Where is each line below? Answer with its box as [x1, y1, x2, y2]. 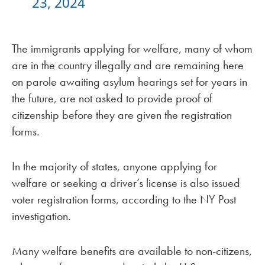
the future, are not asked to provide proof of [12, 91, 212, 106]
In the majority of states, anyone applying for [12, 159, 217, 174]
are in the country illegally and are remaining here [12, 57, 244, 73]
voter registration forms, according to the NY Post [12, 192, 236, 208]
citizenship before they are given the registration [12, 107, 232, 123]
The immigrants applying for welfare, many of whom [12, 41, 253, 57]
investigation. [12, 208, 71, 224]
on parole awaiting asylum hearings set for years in [12, 74, 247, 90]
